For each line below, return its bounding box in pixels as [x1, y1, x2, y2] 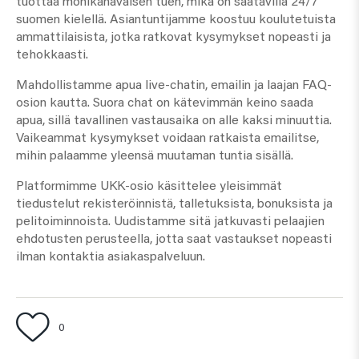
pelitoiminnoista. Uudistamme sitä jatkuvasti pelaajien [16, 215, 325, 228]
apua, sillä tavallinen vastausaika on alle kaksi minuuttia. [16, 114, 332, 127]
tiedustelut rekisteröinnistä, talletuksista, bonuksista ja [16, 197, 333, 211]
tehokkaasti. [16, 48, 88, 62]
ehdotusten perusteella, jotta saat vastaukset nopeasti [16, 232, 332, 246]
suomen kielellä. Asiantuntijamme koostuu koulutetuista [16, 13, 336, 26]
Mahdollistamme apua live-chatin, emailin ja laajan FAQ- [16, 79, 332, 92]
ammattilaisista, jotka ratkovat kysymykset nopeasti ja [16, 30, 331, 44]
